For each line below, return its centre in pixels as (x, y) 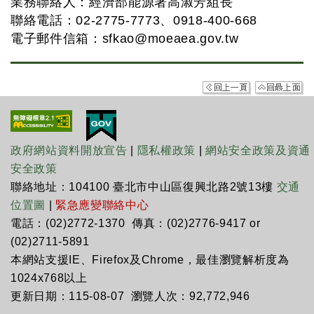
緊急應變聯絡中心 (102, 205)
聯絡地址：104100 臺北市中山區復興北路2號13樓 (144, 187)
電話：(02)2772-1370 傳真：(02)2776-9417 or (136, 223)
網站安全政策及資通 (258, 150)
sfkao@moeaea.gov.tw (170, 39)
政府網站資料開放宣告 (69, 150)
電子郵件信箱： (56, 39)
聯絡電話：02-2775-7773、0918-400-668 (134, 20)
